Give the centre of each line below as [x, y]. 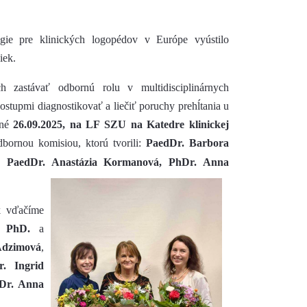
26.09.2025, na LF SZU [70, 124]
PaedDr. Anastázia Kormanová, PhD [98, 162]
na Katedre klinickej [180, 124]
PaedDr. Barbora [187, 143]
